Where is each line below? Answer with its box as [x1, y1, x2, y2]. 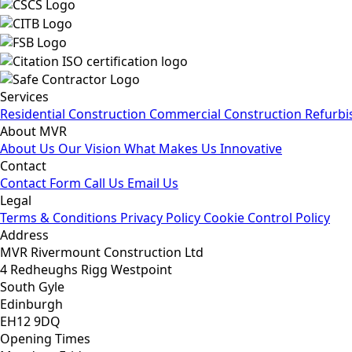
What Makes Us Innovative [124, 140, 282, 158]
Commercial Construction [149, 105, 305, 123]
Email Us [127, 174, 178, 192]
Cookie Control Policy [203, 209, 330, 227]
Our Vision [58, 140, 124, 158]
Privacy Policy [120, 209, 203, 227]
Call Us [84, 174, 127, 192]
